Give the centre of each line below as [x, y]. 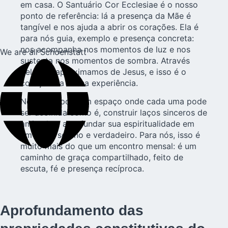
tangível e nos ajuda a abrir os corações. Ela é [109, 27]
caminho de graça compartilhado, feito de [102, 158]
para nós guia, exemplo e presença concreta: [107, 38]
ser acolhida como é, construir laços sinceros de [114, 113]
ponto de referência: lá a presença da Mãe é [106, 16]
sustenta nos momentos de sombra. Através [105, 60]
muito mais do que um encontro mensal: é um [108, 146]
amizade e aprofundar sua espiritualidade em [107, 124]
